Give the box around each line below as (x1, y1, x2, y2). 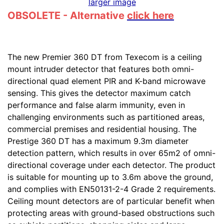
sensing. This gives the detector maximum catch (7, 88, 190, 98)
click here (127, 9, 174, 21)
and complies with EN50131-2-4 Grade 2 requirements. (7, 184, 215, 194)
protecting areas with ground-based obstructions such (7, 208, 214, 218)
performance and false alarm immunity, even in (7, 100, 185, 110)
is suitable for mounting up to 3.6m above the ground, (7, 172, 213, 182)
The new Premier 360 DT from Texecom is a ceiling (7, 52, 202, 62)
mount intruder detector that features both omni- (7, 64, 194, 74)
